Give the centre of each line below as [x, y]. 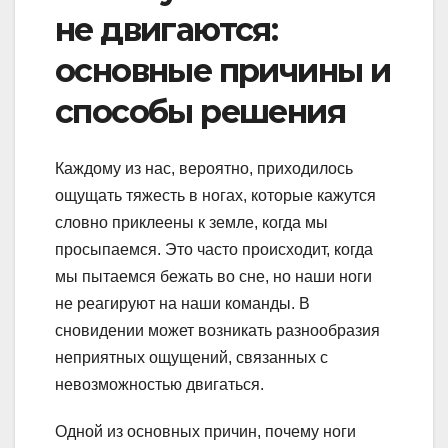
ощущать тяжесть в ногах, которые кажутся [215, 195]
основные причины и [223, 71]
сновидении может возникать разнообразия [217, 330]
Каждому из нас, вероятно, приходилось [204, 168]
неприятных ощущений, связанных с [191, 357]
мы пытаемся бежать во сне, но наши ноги [213, 276]
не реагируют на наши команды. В [182, 303]
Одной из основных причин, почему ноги [205, 431]
